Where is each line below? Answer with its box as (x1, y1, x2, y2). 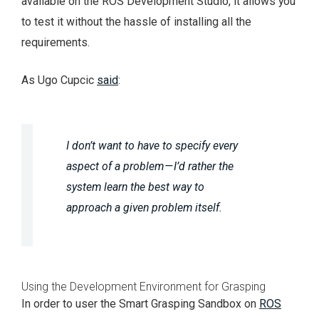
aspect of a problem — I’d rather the (66, 159, 234, 174)
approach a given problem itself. (66, 201, 223, 215)
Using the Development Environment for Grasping (21, 280, 266, 294)
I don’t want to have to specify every (66, 139, 239, 153)
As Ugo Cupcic (21, 73, 97, 87)
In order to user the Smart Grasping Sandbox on (21, 297, 259, 311)
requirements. (21, 35, 90, 49)
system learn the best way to (66, 180, 205, 194)
